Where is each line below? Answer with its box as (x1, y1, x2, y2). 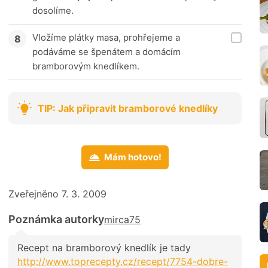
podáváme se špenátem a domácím (32, 46, 181, 58)
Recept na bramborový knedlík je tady (17, 242, 191, 254)
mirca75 (104, 214, 141, 226)
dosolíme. (32, 5, 74, 17)
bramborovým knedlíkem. (32, 60, 139, 72)
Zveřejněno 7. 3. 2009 (8, 188, 106, 200)
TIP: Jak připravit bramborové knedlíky (38, 102, 218, 114)
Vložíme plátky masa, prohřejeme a (32, 32, 180, 44)
